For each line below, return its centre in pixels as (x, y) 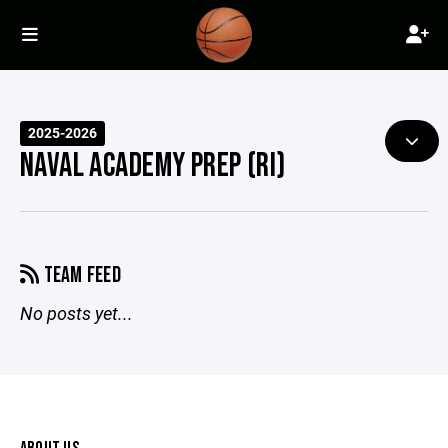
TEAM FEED (80, 275)
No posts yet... (76, 313)
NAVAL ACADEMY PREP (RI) (153, 166)
